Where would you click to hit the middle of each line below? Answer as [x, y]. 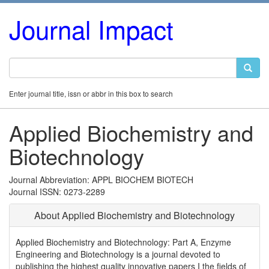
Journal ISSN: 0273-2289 [57, 192]
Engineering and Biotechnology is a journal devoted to [118, 254]
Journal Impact [91, 29]
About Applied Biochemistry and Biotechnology [134, 215]
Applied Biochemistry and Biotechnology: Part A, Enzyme [123, 242]
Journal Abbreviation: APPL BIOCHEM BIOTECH [101, 180]
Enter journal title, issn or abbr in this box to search [91, 93]
